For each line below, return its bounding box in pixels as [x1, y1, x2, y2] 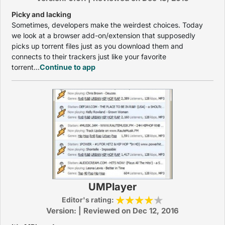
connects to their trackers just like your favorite [12, 52, 166, 61]
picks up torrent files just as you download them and [12, 42, 183, 50]
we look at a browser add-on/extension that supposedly [12, 31, 195, 40]
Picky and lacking [12, 10, 71, 19]
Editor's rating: [62, 195, 116, 204]
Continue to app [40, 63, 95, 71]
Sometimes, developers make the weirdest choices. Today [12, 21, 203, 29]
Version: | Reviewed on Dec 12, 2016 [46, 206, 179, 215]
